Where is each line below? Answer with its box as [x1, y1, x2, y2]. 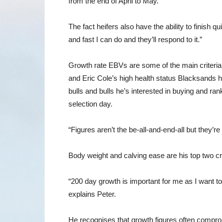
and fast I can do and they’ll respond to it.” [68, 35, 202, 44]
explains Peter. [68, 190, 116, 198]
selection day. [68, 100, 112, 108]
